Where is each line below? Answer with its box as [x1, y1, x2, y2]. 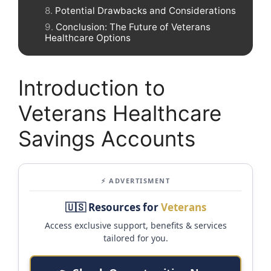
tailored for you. [103, 232, 168, 244]
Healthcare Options [45, 31, 131, 44]
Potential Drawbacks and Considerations [55, 5, 236, 17]
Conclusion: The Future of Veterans [56, 21, 211, 33]
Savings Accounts [18, 125, 195, 151]
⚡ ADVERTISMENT [101, 175, 170, 185]
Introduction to [18, 74, 165, 100]
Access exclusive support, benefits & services [44, 219, 227, 231]
